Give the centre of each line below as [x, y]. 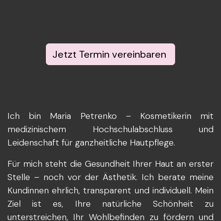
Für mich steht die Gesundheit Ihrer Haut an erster [110, 164]
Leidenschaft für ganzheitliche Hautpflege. [91, 142]
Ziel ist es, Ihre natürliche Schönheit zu [110, 203]
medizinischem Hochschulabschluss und [110, 129]
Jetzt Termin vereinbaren [110, 54]
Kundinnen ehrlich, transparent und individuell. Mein [110, 190]
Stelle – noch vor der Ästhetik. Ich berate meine [110, 177]
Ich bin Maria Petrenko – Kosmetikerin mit [110, 116]
